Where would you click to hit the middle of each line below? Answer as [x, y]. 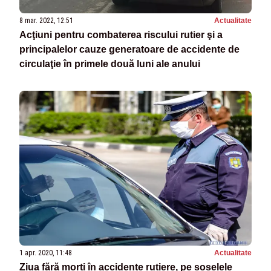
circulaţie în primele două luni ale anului [110, 64]
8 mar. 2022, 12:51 [46, 21]
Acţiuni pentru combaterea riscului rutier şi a [121, 35]
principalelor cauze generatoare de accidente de [129, 50]
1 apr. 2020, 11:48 [46, 253]
